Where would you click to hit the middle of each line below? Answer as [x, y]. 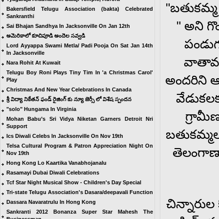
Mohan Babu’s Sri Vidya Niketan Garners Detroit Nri [80, 119]
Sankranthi [20, 16]
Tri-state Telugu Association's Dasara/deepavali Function [80, 192]
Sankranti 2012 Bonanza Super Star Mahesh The [80, 212]
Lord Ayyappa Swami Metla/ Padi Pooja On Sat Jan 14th [80, 45]
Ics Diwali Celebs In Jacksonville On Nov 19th [65, 136]
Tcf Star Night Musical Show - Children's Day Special [74, 182]
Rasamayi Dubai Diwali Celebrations [53, 173]
